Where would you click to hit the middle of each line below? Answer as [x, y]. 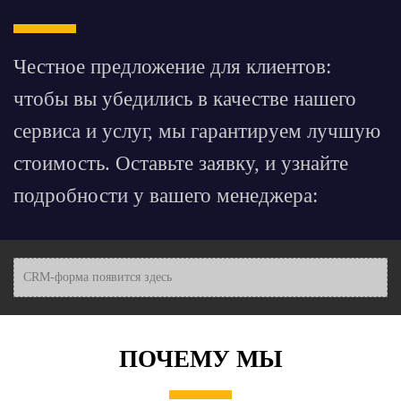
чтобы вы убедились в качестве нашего [185, 99]
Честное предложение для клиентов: [172, 67]
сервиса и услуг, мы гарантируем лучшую [197, 132]
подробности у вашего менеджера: [168, 196]
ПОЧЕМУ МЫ [200, 359]
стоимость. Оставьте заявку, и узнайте [181, 164]
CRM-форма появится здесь [98, 277]
